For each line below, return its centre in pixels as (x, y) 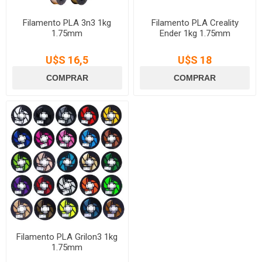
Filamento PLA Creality (195, 23)
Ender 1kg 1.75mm (195, 33)
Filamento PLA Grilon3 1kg (67, 237)
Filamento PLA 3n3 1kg (67, 23)
